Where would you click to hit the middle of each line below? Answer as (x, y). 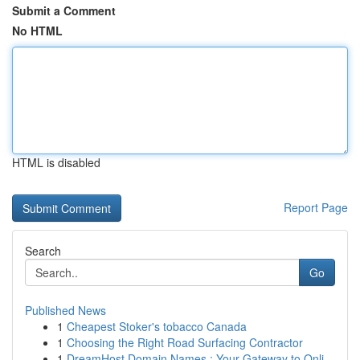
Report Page (316, 207)
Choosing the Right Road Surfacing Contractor (185, 342)
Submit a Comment (64, 10)
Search (43, 251)
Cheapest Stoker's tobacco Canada (157, 326)
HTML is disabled (56, 162)
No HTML (37, 31)
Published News (65, 310)
